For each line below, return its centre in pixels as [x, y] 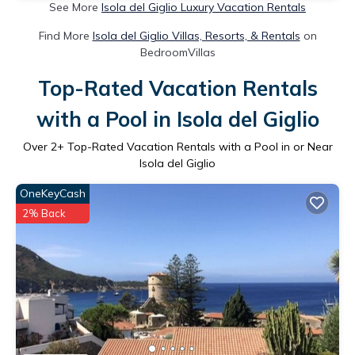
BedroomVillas [177, 52]
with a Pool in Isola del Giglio [177, 119]
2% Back [44, 213]
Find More [65, 35]
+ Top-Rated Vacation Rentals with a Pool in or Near [195, 146]
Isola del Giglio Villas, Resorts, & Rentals [196, 35]
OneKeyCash [53, 193]
